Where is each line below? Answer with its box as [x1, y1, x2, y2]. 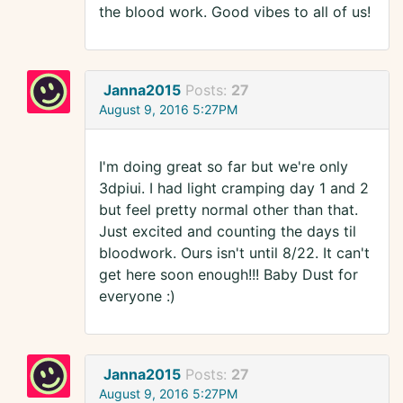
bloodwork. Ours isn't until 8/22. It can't [99, 244, 370, 263]
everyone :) [99, 287, 175, 306]
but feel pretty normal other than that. [99, 201, 358, 219]
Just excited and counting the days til [99, 222, 356, 241]
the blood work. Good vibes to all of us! [99, 3, 371, 22]
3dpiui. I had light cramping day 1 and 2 [99, 179, 369, 198]
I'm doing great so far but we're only [99, 157, 348, 176]
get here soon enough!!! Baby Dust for [99, 265, 358, 284]
